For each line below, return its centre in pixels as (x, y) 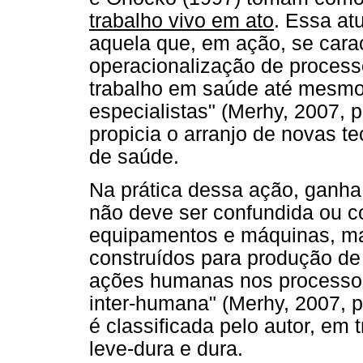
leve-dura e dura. (166, 348)
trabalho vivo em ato (181, 20)
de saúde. (134, 156)
